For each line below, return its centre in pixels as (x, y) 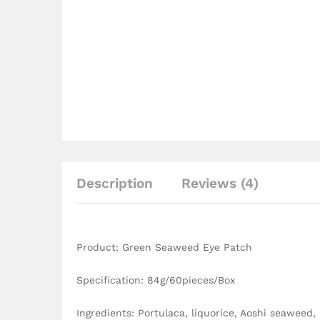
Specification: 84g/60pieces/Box (156, 280)
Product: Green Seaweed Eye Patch (164, 247)
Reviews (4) (220, 183)
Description (115, 183)
